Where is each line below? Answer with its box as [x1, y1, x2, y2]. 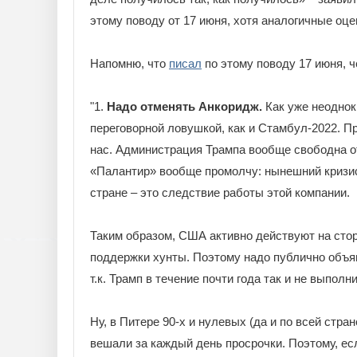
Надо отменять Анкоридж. [107, 100, 262, 113]
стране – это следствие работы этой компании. [90, 186, 350, 199]
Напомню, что [90, 57, 169, 70]
